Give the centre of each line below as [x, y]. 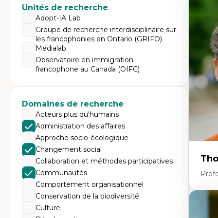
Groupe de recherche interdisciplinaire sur [106, 30]
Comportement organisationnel [90, 184]
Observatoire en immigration [84, 60]
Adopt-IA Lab [58, 18]
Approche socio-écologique [82, 138]
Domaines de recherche [73, 104]
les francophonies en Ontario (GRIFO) [99, 39]
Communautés [61, 173]
